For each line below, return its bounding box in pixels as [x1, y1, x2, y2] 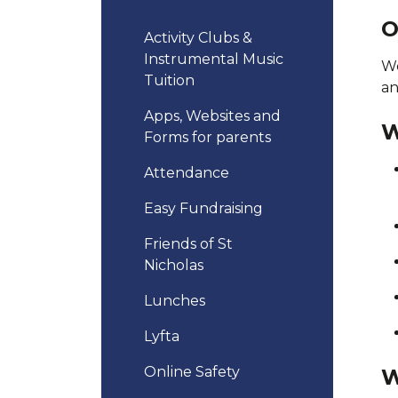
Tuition [144, 72, 195, 89]
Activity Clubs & [144, 29, 252, 46]
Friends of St [144, 235, 233, 252]
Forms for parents [144, 129, 271, 146]
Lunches [144, 292, 205, 309]
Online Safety [144, 363, 240, 380]
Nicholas [144, 257, 203, 274]
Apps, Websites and [144, 107, 281, 124]
